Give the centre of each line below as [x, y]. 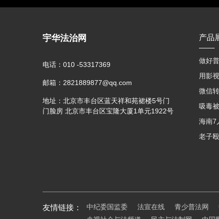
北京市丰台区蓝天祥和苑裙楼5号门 [116, 101]
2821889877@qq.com [98, 83]
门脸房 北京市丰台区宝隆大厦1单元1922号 [108, 111]
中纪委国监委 [107, 207]
